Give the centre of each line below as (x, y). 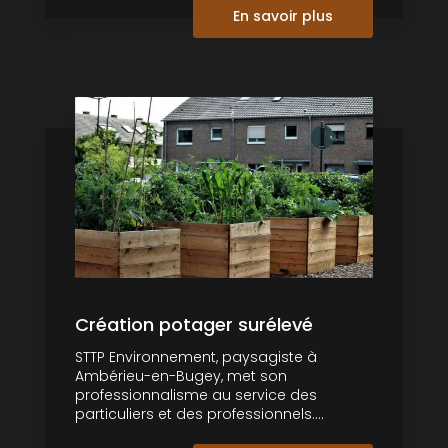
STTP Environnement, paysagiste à (196, 357)
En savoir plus (283, 16)
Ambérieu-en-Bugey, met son (181, 376)
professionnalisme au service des (196, 395)
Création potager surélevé (194, 325)
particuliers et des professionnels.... (199, 414)
